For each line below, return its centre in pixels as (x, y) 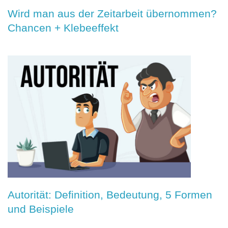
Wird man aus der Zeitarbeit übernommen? (112, 13)
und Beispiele (41, 209)
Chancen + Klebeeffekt (63, 27)
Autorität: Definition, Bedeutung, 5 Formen (110, 194)
